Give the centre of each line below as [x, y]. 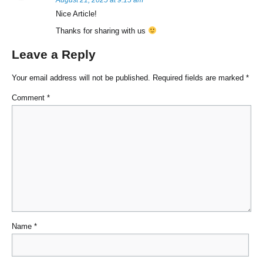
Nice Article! [76, 14]
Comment [29, 98]
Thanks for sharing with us [102, 31]
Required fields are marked [199, 78]
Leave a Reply [54, 55]
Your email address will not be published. [81, 78]
